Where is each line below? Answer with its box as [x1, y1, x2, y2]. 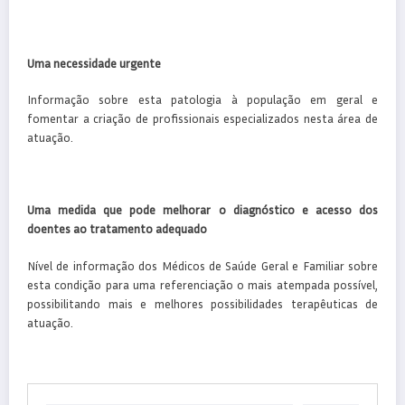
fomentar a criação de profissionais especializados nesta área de [27, 110, 378, 126]
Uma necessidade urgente [27, 55, 161, 71]
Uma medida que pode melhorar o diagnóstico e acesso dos [27, 202, 378, 218]
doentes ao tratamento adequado [27, 221, 207, 237]
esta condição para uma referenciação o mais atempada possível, [27, 277, 378, 292]
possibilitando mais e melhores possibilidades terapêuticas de [27, 296, 378, 311]
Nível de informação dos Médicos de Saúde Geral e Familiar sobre [27, 258, 378, 273]
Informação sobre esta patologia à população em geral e [27, 91, 378, 107]
